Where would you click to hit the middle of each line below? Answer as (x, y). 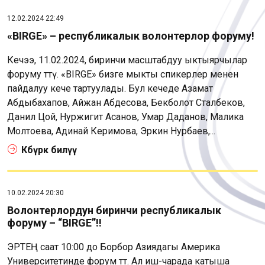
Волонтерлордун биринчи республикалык (114, 210)
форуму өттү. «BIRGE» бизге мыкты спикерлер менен (123, 74)
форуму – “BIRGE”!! (54, 222)
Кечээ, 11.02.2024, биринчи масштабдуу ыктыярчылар (127, 60)
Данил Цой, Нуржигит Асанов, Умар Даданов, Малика (125, 117)
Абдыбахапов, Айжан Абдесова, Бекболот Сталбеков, (126, 102)
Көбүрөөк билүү (49, 150)
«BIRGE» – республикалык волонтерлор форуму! (131, 35)
